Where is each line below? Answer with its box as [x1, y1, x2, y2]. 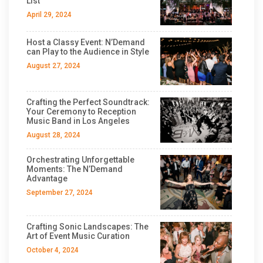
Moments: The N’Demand [26, 164, 123, 174]
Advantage [26, 173, 68, 183]
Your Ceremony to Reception [26, 106, 136, 116]
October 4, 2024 [26, 245, 79, 254]
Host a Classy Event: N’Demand [26, 37, 145, 47]
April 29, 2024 [26, 11, 72, 19]
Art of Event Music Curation [26, 231, 130, 241]
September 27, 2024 [26, 188, 93, 197]
